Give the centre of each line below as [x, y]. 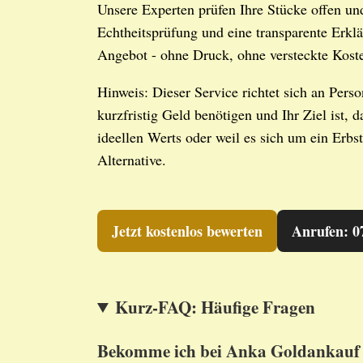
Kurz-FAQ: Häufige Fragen [216, 307]
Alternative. [132, 160]
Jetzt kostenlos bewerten [187, 231]
